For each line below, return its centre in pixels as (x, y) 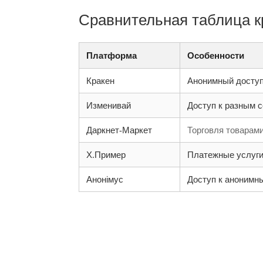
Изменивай (109, 105)
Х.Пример (106, 154)
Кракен (101, 80)
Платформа (112, 55)
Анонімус (105, 179)
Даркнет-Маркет (119, 130)
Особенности (216, 55)
